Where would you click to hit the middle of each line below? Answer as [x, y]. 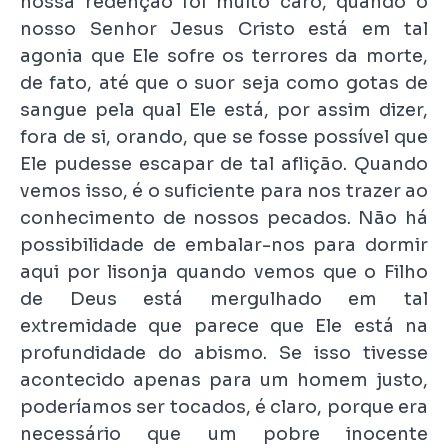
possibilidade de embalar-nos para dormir [224, 245]
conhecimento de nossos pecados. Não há [224, 218]
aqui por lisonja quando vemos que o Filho [224, 272]
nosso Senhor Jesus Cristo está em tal [224, 29]
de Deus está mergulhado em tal [224, 299]
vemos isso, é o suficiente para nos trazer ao [224, 191]
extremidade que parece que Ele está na [224, 326]
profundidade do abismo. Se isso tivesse [224, 353]
